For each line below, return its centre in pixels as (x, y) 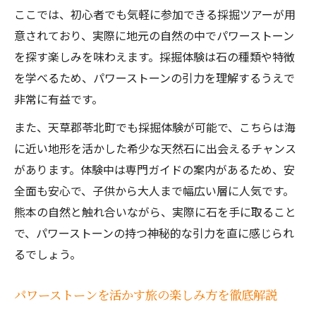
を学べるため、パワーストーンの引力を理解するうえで (154, 78)
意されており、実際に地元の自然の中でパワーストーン (154, 35)
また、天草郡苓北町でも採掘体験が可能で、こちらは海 (155, 127)
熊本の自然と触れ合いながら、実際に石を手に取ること (155, 212)
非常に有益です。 (59, 99)
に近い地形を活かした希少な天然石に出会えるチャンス (155, 148)
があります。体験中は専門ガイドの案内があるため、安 (154, 169)
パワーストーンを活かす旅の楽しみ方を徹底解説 (146, 294)
